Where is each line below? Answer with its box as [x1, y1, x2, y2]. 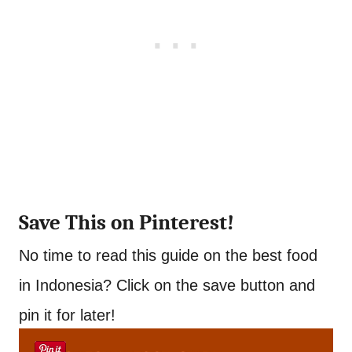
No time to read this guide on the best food [19, 247, 317, 264]
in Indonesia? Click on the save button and [19, 277, 315, 294]
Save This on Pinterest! [19, 211, 234, 235]
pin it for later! [19, 306, 115, 324]
